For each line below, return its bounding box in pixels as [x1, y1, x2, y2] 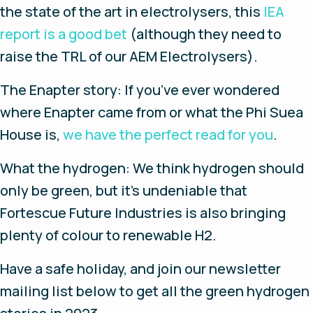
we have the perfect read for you [63, 125, 273, 144]
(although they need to [127, 24, 282, 43]
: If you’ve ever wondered [117, 80, 279, 99]
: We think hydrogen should [126, 159, 304, 177]
